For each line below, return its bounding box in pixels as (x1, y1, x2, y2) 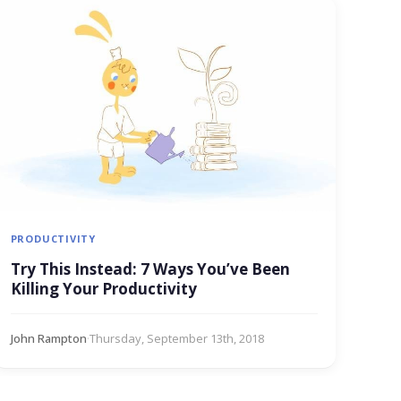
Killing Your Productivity (10, 278, 197, 300)
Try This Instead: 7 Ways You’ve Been (10, 259, 290, 280)
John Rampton (10, 330, 87, 347)
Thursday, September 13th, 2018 (89, 330, 264, 347)
